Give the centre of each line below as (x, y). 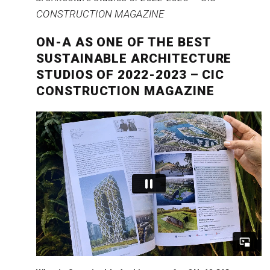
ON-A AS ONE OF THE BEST (123, 42)
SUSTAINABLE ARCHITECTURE (134, 58)
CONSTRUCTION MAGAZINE (125, 91)
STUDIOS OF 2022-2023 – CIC (130, 74)
